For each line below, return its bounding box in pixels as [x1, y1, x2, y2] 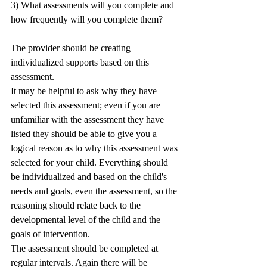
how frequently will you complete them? [11, 14, 163, 24]
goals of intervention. [11, 229, 92, 239]
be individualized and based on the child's [11, 172, 169, 182]
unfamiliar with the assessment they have [11, 114, 166, 125]
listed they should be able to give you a [11, 129, 159, 139]
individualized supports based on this [11, 57, 151, 67]
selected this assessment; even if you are [11, 100, 163, 110]
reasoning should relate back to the [11, 200, 143, 210]
